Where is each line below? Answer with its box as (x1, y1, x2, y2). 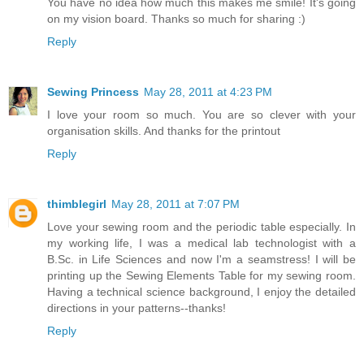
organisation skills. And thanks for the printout (47, 124, 280, 138)
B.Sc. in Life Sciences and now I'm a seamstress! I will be (47, 253, 356, 266)
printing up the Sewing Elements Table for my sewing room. (47, 269, 356, 283)
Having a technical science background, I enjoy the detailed (47, 285, 356, 299)
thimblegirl (47, 197, 106, 211)
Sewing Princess (47, 85, 139, 99)
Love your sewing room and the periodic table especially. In (47, 220, 356, 234)
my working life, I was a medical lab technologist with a (47, 236, 356, 250)
